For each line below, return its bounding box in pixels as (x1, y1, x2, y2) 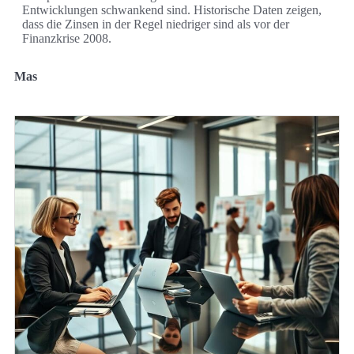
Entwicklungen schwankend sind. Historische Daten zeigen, (22, 3, 322, 17)
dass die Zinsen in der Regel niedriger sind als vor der (22, 17, 289, 32)
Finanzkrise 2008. (22, 32, 111, 46)
